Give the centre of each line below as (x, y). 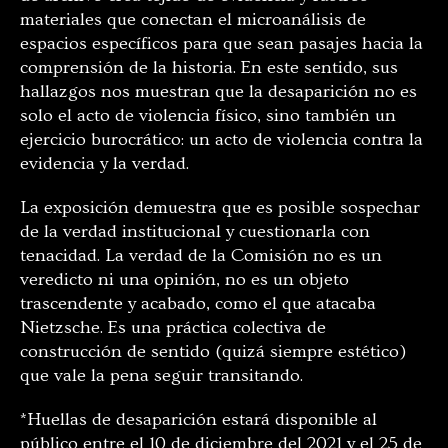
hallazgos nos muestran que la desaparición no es (218, 91)
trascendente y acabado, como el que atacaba (198, 303)
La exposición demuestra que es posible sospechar (220, 207)
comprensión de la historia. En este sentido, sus (209, 67)
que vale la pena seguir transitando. (161, 375)
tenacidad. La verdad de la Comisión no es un (201, 255)
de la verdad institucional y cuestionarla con (195, 231)
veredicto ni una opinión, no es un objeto (184, 279)
